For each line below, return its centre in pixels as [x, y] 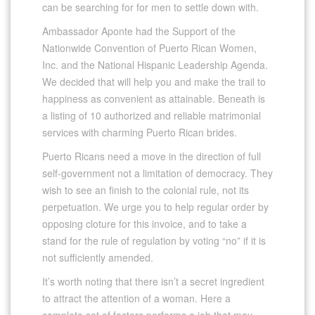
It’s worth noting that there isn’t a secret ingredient [153, 281]
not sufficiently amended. [98, 257]
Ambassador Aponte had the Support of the [139, 31]
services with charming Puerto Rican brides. [140, 132]
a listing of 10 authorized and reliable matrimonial [152, 115]
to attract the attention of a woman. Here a [136, 298]
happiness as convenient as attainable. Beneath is [154, 98]
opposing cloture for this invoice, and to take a [144, 223]
